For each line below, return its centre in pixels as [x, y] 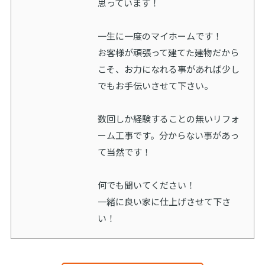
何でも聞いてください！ [146, 185]
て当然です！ [124, 152]
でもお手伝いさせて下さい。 [155, 86]
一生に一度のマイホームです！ [159, 36]
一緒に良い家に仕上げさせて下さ [164, 202]
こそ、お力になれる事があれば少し [168, 69]
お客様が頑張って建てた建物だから [168, 53]
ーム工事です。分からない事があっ [168, 135]
